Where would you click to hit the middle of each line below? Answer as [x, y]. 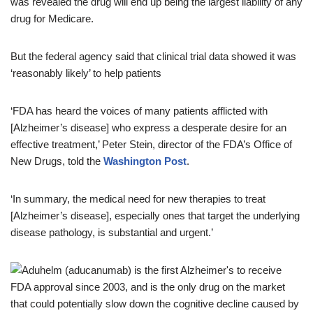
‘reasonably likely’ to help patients [86, 73]
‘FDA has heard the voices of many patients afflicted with [139, 111]
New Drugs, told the [57, 161]
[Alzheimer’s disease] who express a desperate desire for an [148, 128]
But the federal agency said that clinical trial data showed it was [153, 56]
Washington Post [145, 161]
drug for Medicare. [52, 19]
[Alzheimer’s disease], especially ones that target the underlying [155, 216]
